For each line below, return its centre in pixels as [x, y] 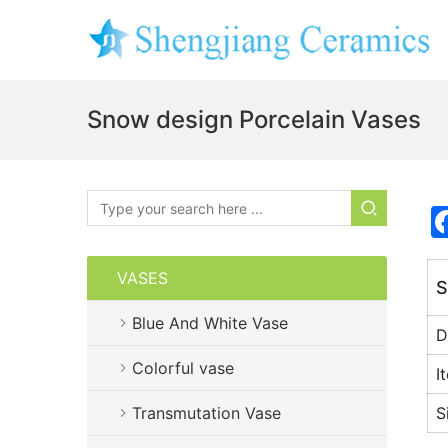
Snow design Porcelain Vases [254, 119]
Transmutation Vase [206, 413]
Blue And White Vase [210, 323]
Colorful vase [183, 368]
